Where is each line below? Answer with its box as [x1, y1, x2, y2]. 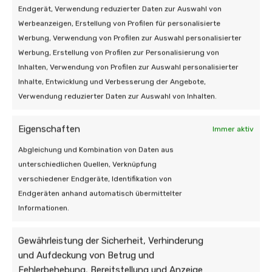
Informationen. [18, 203, 69, 212]
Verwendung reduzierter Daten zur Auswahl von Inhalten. [18, 92, 217, 100]
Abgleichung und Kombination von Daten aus [18, 145, 174, 154]
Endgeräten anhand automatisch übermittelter [18, 189, 182, 197]
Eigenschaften [18, 123, 80, 134]
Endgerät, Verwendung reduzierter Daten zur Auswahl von [18, 4, 222, 13]
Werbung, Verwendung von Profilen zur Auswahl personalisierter [18, 33, 242, 42]
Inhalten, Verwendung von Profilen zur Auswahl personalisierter [18, 63, 239, 71]
